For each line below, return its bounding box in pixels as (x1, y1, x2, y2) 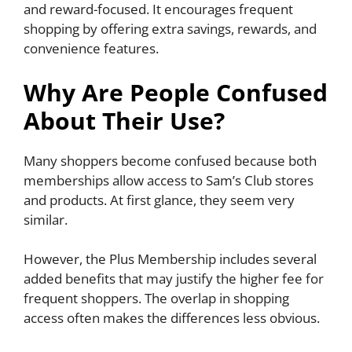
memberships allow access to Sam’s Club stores (24, 170, 313, 189)
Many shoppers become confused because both (24, 151, 317, 170)
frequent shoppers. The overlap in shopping (24, 289, 289, 308)
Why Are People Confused (24, 75, 328, 108)
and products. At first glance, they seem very (24, 190, 295, 209)
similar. (24, 210, 68, 229)
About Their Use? (24, 104, 225, 137)
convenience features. (24, 39, 159, 58)
